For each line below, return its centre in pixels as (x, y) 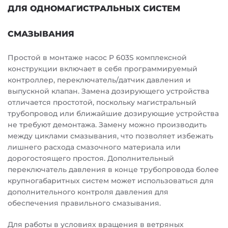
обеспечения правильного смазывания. (84, 203)
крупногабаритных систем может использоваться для (111, 181)
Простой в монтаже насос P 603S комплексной (97, 58)
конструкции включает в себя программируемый (103, 69)
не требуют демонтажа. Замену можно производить (107, 125)
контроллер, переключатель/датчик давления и (99, 80)
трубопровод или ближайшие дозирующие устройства (113, 113)
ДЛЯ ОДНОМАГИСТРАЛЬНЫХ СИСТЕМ (94, 8)
